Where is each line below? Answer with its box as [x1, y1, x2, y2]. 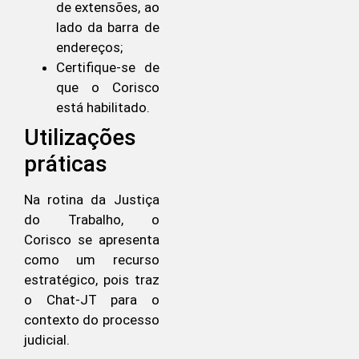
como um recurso [24, 251, 159, 268]
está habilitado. [56, 99, 150, 115]
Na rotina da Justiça [24, 191, 159, 208]
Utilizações [24, 123, 136, 151]
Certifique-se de [56, 58, 159, 75]
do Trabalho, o [24, 211, 159, 228]
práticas [24, 150, 113, 177]
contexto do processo [24, 311, 159, 328]
